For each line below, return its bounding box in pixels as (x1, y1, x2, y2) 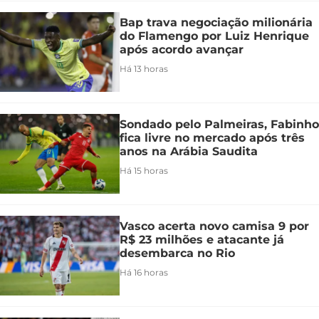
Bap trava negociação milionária (120, 15, 313, 29)
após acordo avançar (120, 42, 244, 56)
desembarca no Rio (120, 246, 235, 260)
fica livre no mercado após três (120, 130, 305, 145)
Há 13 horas (120, 63, 168, 74)
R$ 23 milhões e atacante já (120, 232, 284, 246)
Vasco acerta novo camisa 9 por (120, 219, 309, 233)
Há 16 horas (120, 266, 168, 278)
